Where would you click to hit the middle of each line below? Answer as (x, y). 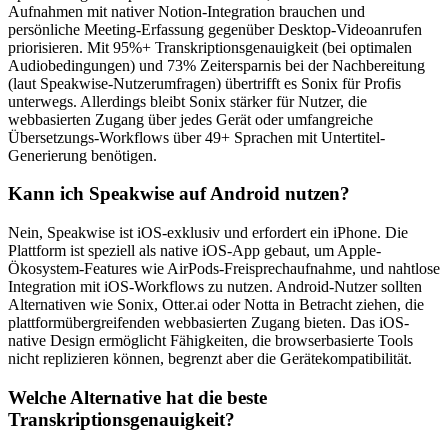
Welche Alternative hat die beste (137, 397)
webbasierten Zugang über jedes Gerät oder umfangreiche (190, 119)
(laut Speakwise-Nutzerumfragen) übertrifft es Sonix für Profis (204, 83)
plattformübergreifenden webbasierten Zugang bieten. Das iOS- (208, 322)
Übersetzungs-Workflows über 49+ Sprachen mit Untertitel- (196, 137)
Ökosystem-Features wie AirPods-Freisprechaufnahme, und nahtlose (224, 268)
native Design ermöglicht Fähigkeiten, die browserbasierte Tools (210, 340)
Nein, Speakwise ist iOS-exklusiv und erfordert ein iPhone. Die (208, 232)
